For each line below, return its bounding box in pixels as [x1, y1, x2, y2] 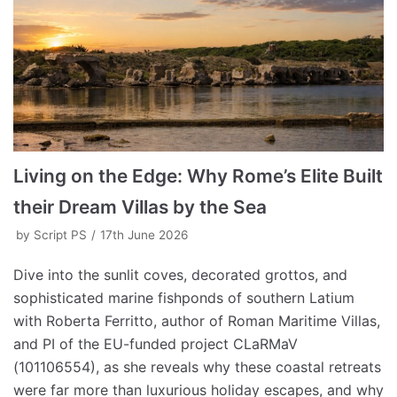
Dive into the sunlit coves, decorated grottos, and [13, 265, 347, 284]
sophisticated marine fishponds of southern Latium [13, 288, 354, 307]
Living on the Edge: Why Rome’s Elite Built [13, 164, 383, 187]
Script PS [34, 227, 87, 242]
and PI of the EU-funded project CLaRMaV [13, 334, 298, 353]
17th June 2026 [100, 227, 188, 242]
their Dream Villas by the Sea [13, 195, 267, 218]
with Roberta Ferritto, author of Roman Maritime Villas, [13, 311, 380, 330]
